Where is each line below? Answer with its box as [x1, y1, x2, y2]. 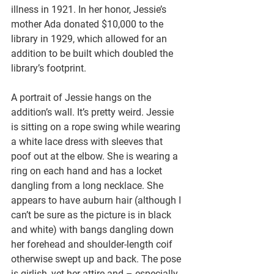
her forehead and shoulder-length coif [11, 238, 175, 250]
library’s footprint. [11, 62, 86, 74]
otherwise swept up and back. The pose [11, 253, 183, 265]
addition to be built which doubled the [11, 47, 176, 59]
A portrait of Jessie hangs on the [11, 91, 154, 103]
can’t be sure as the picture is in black [11, 209, 174, 221]
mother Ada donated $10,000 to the [11, 18, 166, 30]
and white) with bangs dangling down [11, 223, 176, 235]
